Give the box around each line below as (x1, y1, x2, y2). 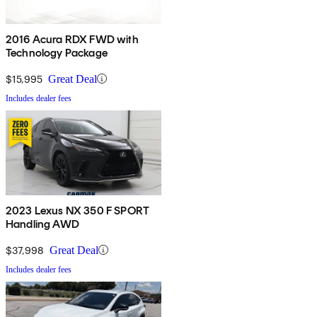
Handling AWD (6, 217, 79, 231)
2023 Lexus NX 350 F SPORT (6, 203, 149, 217)
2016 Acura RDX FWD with (6, 32, 139, 46)
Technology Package (6, 45, 108, 59)
